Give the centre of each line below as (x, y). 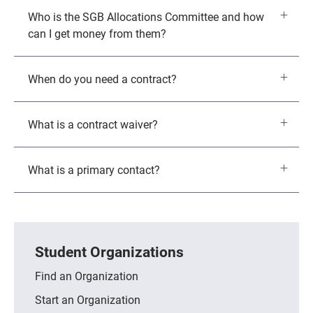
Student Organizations (109, 251)
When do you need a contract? (102, 78)
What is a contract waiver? (93, 124)
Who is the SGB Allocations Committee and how (146, 16)
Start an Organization (88, 299)
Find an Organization (87, 275)
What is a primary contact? (94, 169)
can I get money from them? (97, 33)
